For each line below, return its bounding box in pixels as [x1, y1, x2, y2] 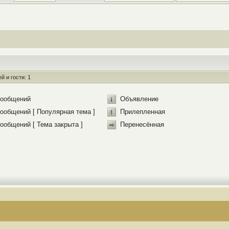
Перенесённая [120, 121, 164, 128]
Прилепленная [120, 108, 165, 116]
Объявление [120, 95, 158, 103]
